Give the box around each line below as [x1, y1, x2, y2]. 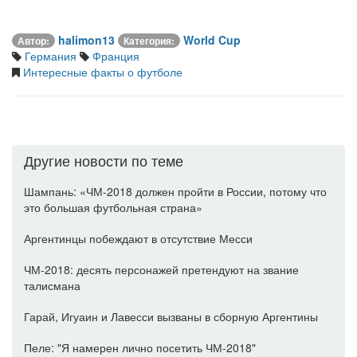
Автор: [18, 33, 49, 49]
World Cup [183, 32, 241, 49]
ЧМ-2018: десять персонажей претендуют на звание [24, 261, 299, 278]
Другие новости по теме [24, 150, 183, 171]
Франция [89, 48, 139, 65]
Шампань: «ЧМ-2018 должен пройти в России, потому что [24, 183, 327, 200]
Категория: [124, 33, 175, 49]
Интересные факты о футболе [20, 64, 182, 80]
